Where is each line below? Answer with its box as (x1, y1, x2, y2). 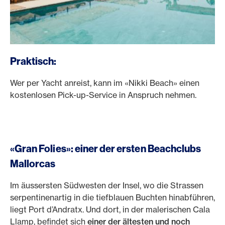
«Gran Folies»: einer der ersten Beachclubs (10, 142, 201, 155)
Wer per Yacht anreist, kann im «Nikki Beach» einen (10, 78, 199, 88)
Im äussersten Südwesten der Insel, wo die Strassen (10, 180, 203, 190)
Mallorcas (10, 157, 59, 170)
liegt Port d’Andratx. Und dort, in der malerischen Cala (10, 204, 210, 214)
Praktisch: (10, 55, 57, 67)
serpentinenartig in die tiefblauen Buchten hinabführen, (10, 192, 215, 202)
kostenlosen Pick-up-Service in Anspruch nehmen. (10, 90, 198, 100)
